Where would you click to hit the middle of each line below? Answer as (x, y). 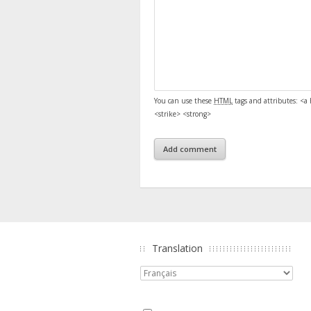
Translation (177, 248)
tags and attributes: (266, 100)
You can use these (184, 100)
